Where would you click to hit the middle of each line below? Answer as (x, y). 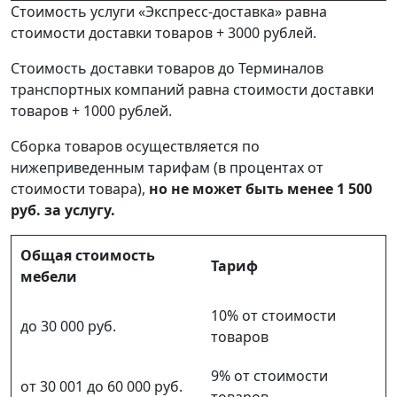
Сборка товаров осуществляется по (135, 146)
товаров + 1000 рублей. (91, 110)
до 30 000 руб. (68, 326)
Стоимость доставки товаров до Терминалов (167, 68)
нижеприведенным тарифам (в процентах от (167, 167)
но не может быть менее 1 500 (261, 188)
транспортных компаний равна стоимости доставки (192, 89)
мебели (49, 276)
